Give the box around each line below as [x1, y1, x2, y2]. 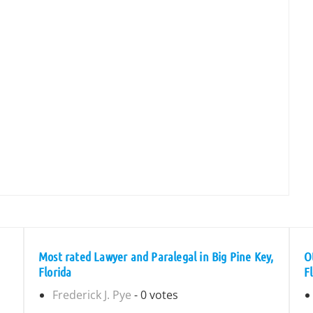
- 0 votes [131, 287, 178, 303]
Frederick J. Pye [52, 287, 131, 303]
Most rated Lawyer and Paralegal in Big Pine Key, [38, 249, 274, 264]
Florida [38, 264, 72, 279]
